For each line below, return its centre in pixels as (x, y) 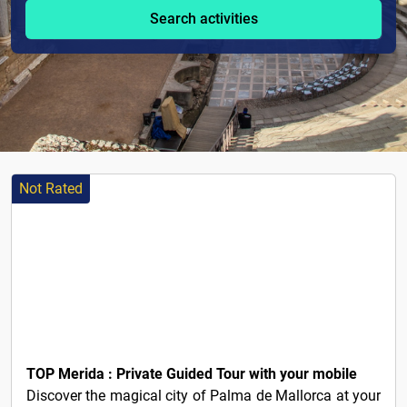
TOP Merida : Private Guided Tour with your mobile (192, 374)
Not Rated (51, 189)
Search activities (203, 19)
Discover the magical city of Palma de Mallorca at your (203, 396)
